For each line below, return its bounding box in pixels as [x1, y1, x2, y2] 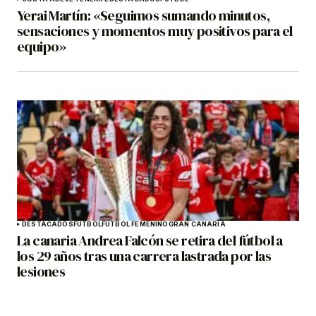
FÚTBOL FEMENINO [101, 220, 169, 229]
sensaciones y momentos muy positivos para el [17, 21, 293, 42]
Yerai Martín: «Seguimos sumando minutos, [17, 6, 269, 26]
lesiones [17, 262, 66, 282]
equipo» [17, 37, 66, 57]
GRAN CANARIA [168, 220, 226, 229]
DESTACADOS [22, 220, 73, 229]
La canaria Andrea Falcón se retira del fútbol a [17, 231, 283, 251]
